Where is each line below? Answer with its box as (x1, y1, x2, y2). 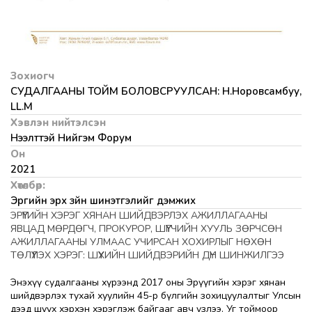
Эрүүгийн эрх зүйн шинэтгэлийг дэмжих (10, 194, 196, 208)
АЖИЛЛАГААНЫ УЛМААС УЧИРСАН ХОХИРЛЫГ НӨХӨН (10, 235, 272, 249)
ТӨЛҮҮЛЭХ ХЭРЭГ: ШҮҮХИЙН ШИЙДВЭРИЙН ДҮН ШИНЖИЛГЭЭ (10, 249, 284, 262)
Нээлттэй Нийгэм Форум (10, 131, 132, 145)
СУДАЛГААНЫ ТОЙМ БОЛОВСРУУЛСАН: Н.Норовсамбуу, (10, 84, 302, 98)
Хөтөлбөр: (10, 178, 45, 192)
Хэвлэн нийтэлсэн (10, 116, 106, 130)
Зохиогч (10, 69, 54, 83)
